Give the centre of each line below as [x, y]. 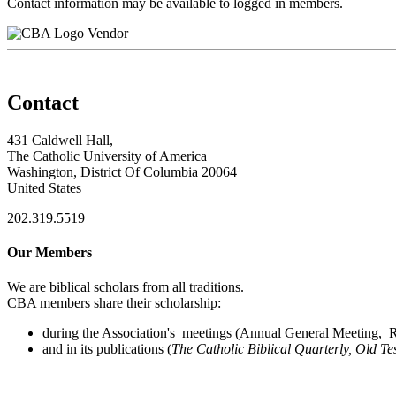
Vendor [108, 33]
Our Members [49, 252]
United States [44, 187]
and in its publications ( [107, 349]
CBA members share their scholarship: [114, 303]
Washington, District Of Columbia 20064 [122, 171]
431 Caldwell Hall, [60, 140]
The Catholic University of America [107, 156]
